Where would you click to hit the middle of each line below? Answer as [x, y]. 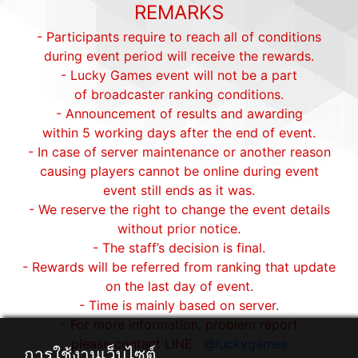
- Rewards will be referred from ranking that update [179, 267]
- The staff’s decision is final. [179, 247]
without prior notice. [179, 228]
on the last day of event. [179, 286]
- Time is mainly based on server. [179, 305]
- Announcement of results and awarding [179, 113]
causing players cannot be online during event [179, 171]
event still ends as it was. [179, 190]
